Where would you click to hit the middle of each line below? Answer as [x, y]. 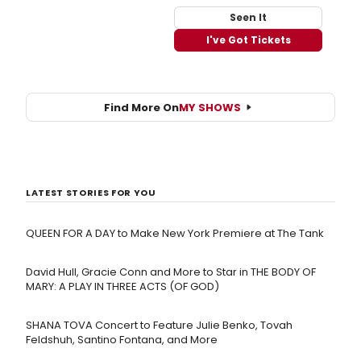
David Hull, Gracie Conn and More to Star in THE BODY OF [171, 272]
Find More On [141, 107]
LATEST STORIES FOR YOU [91, 193]
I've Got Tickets [248, 40]
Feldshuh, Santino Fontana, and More [122, 340]
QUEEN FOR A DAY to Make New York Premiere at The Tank [175, 234]
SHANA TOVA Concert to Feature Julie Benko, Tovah [159, 326]
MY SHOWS [210, 107]
